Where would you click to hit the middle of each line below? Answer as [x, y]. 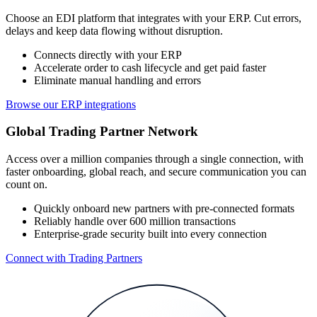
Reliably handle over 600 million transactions [135, 221]
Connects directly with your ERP [108, 54]
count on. [27, 185]
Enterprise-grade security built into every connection [150, 234]
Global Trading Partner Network [102, 132]
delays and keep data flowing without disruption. [114, 30]
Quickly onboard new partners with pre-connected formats [164, 209]
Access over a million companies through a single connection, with [155, 159]
